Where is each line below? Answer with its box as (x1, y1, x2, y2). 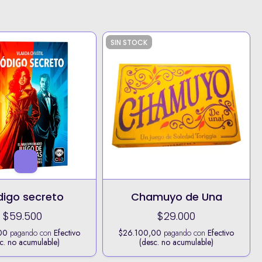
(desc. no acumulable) (139, 236, 214, 248)
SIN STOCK (111, 37, 148, 47)
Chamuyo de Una (130, 189, 222, 204)
